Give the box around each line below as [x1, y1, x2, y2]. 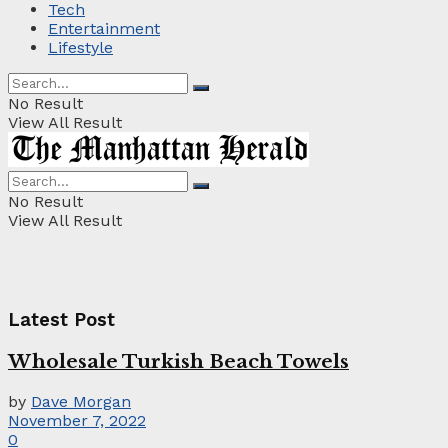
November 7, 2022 [8, 410, 146, 430]
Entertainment [48, 19, 160, 39]
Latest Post [8, 309, 115, 332]
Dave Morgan [31, 391, 131, 411]
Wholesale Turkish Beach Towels [8, 349, 349, 373]
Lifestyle [48, 38, 113, 58]
